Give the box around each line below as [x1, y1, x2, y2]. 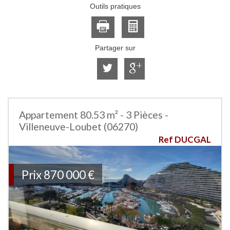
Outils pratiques [89, 2, 141, 10]
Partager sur [94, 44, 136, 52]
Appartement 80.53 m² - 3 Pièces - [19, 109, 168, 121]
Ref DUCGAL [159, 134, 211, 145]
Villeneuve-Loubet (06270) [19, 121, 138, 132]
